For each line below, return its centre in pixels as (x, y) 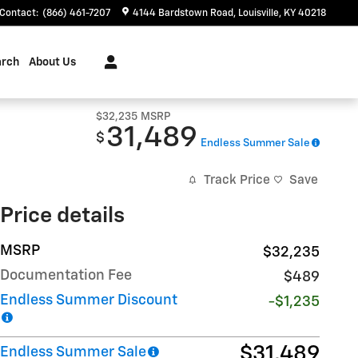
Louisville (259, 14)
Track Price (237, 180)
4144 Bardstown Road (183, 14)
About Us (52, 62)
